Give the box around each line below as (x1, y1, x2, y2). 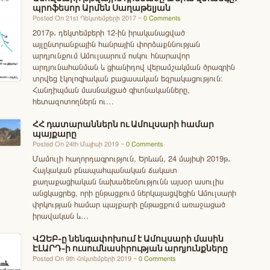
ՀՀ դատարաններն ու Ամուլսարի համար (33, 118, 214, 130)
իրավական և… (33, 210, 89, 222)
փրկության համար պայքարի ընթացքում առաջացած (33, 198, 225, 211)
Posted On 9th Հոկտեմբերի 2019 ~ (33, 253, 139, 264)
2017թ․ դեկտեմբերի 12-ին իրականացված (33, 27, 185, 39)
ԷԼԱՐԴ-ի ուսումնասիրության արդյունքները (33, 242, 228, 254)
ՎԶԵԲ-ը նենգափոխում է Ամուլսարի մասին (33, 233, 224, 244)
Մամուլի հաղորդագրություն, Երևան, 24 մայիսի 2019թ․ (33, 152, 230, 165)
